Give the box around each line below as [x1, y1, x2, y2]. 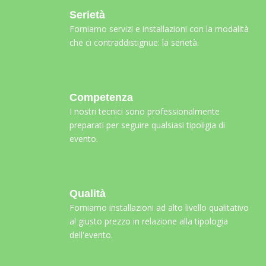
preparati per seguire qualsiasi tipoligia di [69, 119, 225, 131]
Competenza [69, 91, 133, 103]
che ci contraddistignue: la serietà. [69, 36, 199, 48]
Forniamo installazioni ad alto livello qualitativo [69, 201, 249, 213]
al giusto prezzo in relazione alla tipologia [69, 215, 228, 227]
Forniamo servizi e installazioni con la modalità [69, 23, 249, 34]
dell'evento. [69, 229, 113, 240]
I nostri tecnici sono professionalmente [69, 105, 220, 117]
